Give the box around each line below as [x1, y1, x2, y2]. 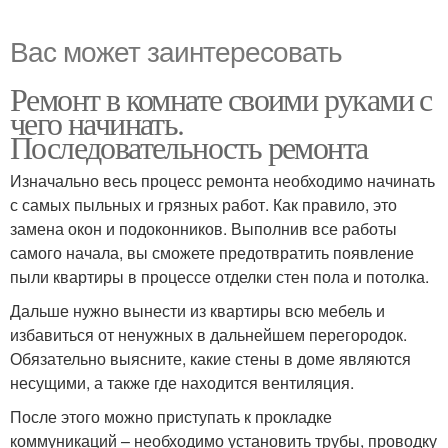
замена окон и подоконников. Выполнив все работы [10, 217, 397, 240]
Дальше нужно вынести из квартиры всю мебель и [10, 299, 385, 322]
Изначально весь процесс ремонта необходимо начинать [10, 169, 435, 192]
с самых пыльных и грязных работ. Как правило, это [10, 193, 397, 216]
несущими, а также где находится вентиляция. [10, 371, 354, 394]
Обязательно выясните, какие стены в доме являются [10, 347, 411, 370]
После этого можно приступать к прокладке [10, 405, 332, 428]
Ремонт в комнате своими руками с [10, 77, 432, 120]
